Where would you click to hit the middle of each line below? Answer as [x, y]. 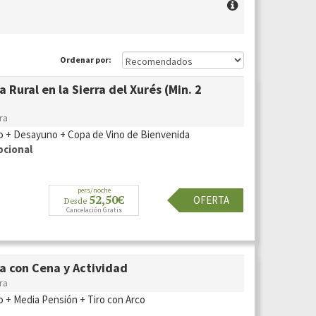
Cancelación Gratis [94, 209]
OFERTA [212, 200]
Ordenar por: [86, 59]
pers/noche [94, 190]
